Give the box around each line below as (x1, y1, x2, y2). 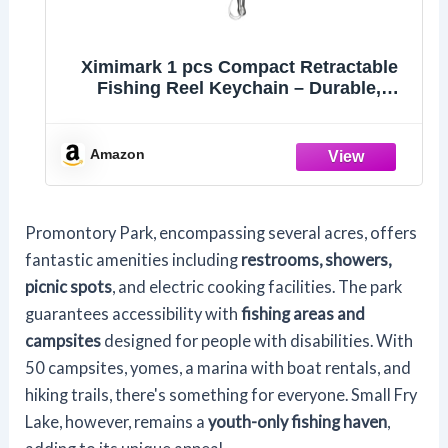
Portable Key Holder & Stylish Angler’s (73, 99, 405, 120)
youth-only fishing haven (208, 412, 388, 432)
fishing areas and (241, 304, 366, 324)
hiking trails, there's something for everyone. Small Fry (25, 385, 418, 405)
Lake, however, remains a (25, 412, 209, 432)
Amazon (90, 146, 146, 163)
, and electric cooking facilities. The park (112, 277, 403, 297)
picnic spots (25, 277, 113, 297)
